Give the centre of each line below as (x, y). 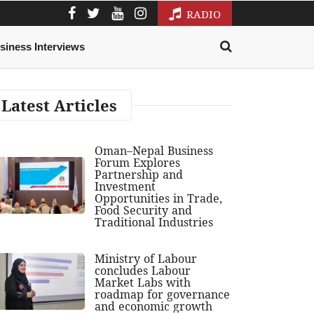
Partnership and (139, 175)
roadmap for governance (163, 295)
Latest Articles (59, 105)
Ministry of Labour (146, 259)
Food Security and (144, 211)
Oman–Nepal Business (154, 151)
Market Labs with (143, 283)
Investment (125, 187)
